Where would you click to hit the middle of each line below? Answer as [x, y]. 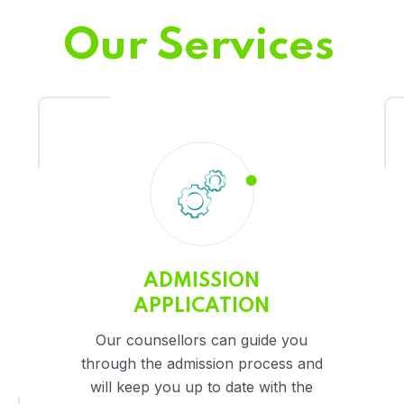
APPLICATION [202, 307]
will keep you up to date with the [202, 387]
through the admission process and [202, 364]
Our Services [198, 47]
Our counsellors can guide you [202, 340]
